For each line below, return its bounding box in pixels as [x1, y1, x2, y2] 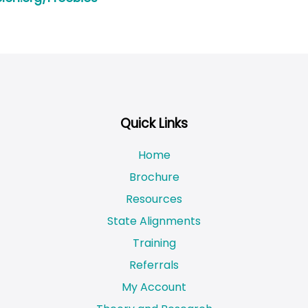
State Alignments [107, 212, 201, 229]
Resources [126, 190, 182, 207]
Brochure [129, 168, 179, 185]
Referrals [129, 256, 179, 273]
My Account [122, 278, 186, 295]
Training [132, 234, 176, 251]
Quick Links [120, 114, 188, 133]
